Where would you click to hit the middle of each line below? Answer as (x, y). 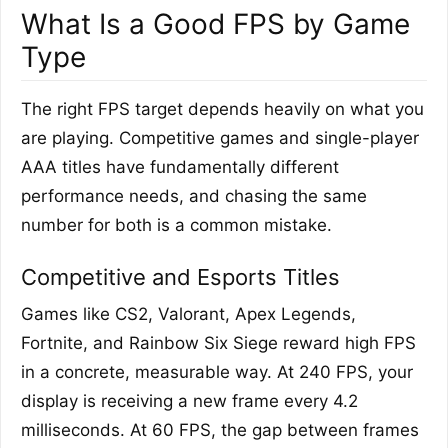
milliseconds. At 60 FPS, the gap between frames (220, 429)
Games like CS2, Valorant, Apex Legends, (188, 313)
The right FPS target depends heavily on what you (222, 108)
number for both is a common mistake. (176, 224)
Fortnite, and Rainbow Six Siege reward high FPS (218, 342)
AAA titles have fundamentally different (180, 166)
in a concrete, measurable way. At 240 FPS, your (217, 371)
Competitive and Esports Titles (180, 276)
